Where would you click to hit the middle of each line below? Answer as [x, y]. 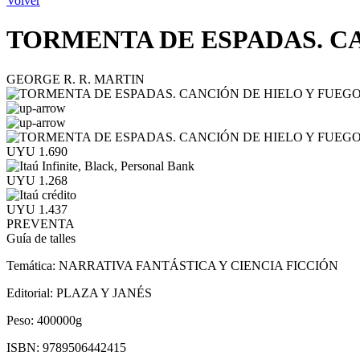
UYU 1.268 [37, 180]
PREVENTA [41, 223]
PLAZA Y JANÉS [104, 292]
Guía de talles [41, 238]
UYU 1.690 [37, 151]
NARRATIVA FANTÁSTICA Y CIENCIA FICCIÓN [198, 265]
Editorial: [31, 292]
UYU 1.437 [37, 209]
